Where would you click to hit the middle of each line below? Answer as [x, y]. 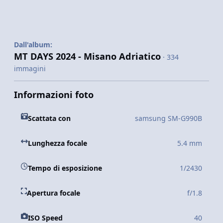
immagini [30, 69]
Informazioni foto [54, 95]
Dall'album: [33, 45]
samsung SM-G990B [168, 118]
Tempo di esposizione [65, 168]
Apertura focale [54, 193]
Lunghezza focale [57, 143]
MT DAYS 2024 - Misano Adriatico [87, 56]
